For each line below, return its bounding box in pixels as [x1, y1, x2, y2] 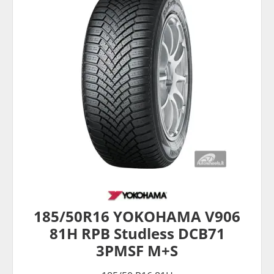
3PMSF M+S [96, 240, 178, 261]
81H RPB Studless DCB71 [49, 223, 225, 244]
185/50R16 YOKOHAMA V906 [34, 206, 240, 227]
